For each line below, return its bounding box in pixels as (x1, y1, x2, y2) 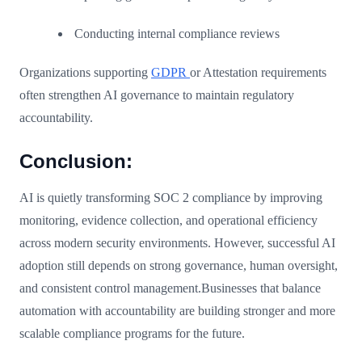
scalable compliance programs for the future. (19, 326, 245, 340)
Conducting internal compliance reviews (74, 26, 280, 40)
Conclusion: (19, 149, 133, 172)
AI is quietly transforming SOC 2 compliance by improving (19, 190, 322, 204)
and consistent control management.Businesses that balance (19, 280, 321, 295)
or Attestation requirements (190, 65, 326, 79)
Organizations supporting (19, 65, 151, 79)
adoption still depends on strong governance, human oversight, (19, 258, 338, 272)
